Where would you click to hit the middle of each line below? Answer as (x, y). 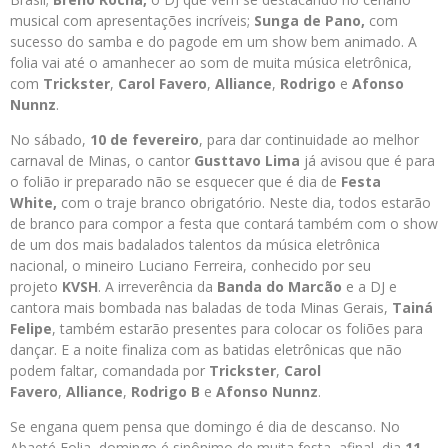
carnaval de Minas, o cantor (102, 160)
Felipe (31, 328)
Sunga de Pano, (311, 20)
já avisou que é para (367, 160)
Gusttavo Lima (247, 160)
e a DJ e (369, 286)
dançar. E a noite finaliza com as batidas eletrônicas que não (206, 349)
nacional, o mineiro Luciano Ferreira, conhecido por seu (190, 265)
